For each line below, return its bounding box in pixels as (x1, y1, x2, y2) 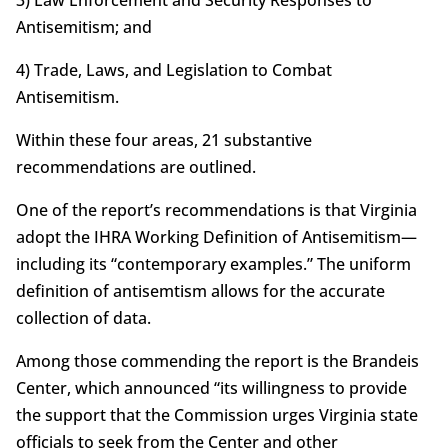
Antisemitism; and (15, 15, 152, 38)
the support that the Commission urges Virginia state (15, 403, 418, 426)
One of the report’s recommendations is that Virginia (15, 198, 417, 221)
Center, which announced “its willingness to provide (15, 376, 407, 399)
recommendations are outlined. (15, 155, 256, 178)
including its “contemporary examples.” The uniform (15, 252, 411, 275)
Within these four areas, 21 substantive (15, 128, 312, 151)
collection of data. (15, 306, 151, 329)
